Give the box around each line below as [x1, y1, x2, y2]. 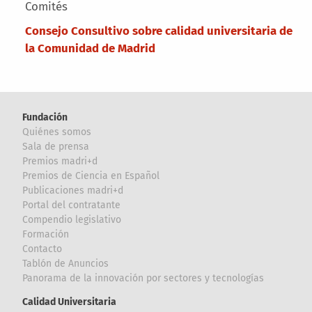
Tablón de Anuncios [22, 257, 109, 270]
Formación [22, 228, 70, 240]
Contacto [22, 242, 63, 255]
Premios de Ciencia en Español [22, 169, 160, 182]
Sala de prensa [22, 140, 90, 153]
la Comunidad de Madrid [24, 41, 155, 56]
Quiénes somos [22, 125, 92, 138]
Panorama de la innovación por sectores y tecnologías [22, 272, 265, 284]
